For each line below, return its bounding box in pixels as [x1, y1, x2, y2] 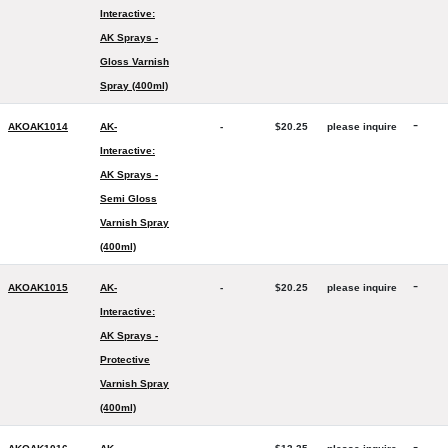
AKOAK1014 [8, 121, 68, 132]
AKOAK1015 [8, 282, 68, 293]
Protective [100, 354, 150, 365]
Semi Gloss [100, 193, 157, 204]
